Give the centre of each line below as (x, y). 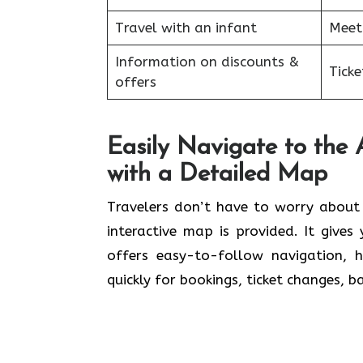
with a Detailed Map (217, 174)
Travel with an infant (186, 28)
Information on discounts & (207, 62)
